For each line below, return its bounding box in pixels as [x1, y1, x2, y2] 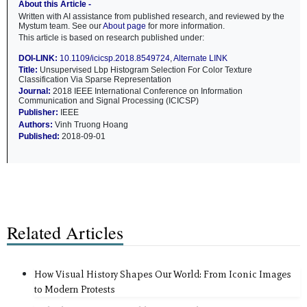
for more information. [146, 21, 225, 31]
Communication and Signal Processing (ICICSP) [19, 96, 199, 106]
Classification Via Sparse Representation [19, 75, 171, 85]
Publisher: [19, 108, 60, 118]
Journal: [19, 86, 53, 97]
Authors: [19, 119, 55, 130]
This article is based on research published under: [19, 32, 204, 42]
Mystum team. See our [19, 21, 103, 31]
